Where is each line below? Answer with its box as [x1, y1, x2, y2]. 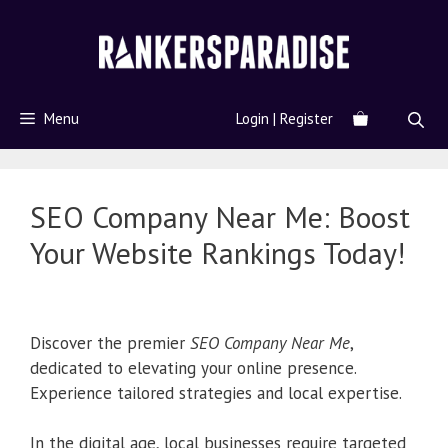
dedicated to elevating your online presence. [30, 356, 356, 379]
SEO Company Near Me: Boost [30, 197, 410, 237]
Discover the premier [30, 331, 190, 354]
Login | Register [236, 109, 333, 129]
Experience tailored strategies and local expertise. [30, 381, 402, 404]
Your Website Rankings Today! [30, 233, 405, 273]
